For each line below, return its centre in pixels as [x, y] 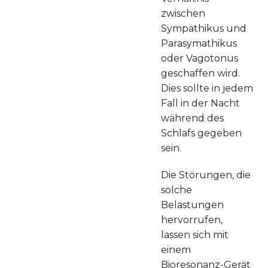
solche [176, 190]
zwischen [183, 13]
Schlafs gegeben [201, 133]
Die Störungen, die [206, 175]
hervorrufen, [192, 220]
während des [192, 118]
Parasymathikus [199, 43]
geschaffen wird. [200, 73]
